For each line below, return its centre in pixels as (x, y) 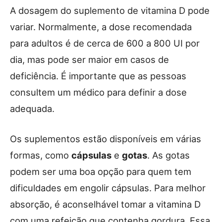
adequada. (32, 108)
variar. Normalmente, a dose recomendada (101, 27)
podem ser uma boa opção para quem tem (101, 171)
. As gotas (168, 155)
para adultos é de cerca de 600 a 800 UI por (105, 43)
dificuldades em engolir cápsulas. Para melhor (108, 188)
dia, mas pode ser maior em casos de (89, 59)
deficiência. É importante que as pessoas (98, 76)
